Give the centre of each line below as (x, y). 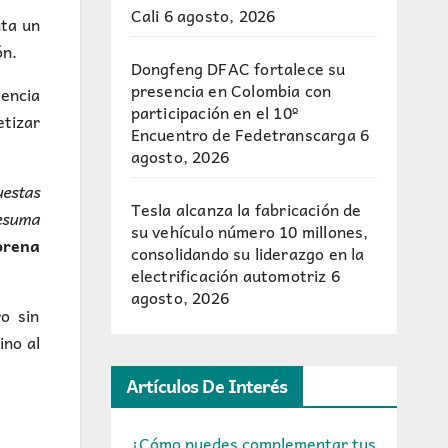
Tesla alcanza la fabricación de (246, 209)
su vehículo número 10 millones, (249, 231)
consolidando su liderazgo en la (247, 253)
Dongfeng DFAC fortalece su (238, 68)
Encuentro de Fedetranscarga (243, 134)
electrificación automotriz (228, 275)
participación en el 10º (214, 112)
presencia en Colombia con (231, 90)
